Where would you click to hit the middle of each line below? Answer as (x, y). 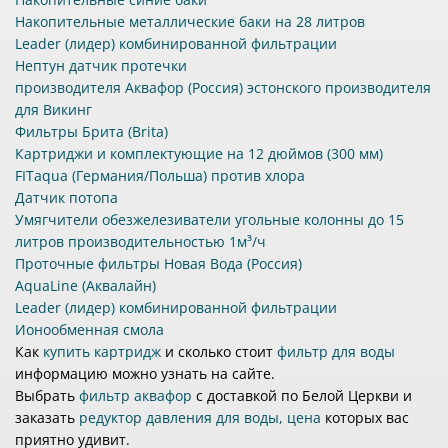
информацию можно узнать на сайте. (145, 374)
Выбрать (47, 396)
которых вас (365, 418)
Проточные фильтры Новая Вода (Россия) (158, 264)
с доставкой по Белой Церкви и (302, 396)
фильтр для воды (336, 352)
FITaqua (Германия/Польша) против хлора (160, 176)
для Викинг (53, 110)
